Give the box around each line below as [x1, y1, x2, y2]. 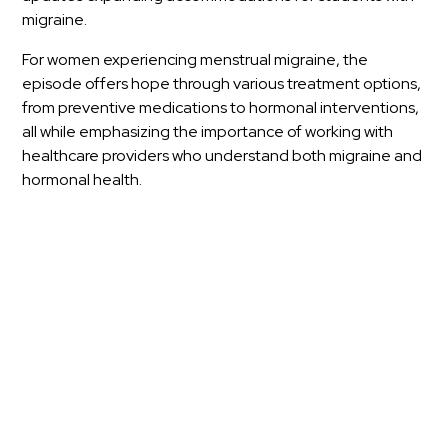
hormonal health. [22, 169, 143, 191]
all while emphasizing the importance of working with [22, 121, 394, 143]
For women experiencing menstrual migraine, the [22, 49, 369, 71]
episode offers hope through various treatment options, [22, 73, 422, 95]
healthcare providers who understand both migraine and [22, 145, 423, 167]
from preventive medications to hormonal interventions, [22, 97, 420, 119]
